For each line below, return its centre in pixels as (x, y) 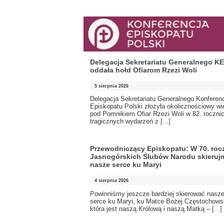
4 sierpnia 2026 (112, 180)
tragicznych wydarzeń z (125, 121)
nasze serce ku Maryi (126, 165)
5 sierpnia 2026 (112, 86)
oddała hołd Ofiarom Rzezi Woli (143, 70)
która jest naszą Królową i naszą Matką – (151, 208)
